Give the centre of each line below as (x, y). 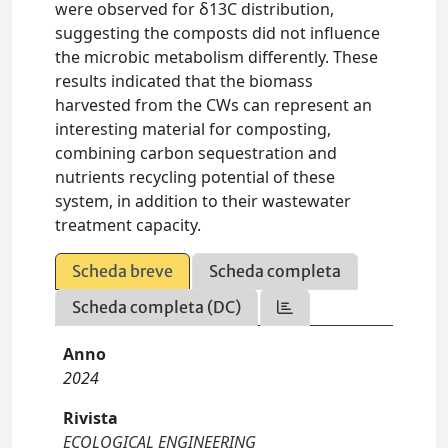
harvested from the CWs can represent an (214, 105)
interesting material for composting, (193, 129)
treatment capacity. (128, 225)
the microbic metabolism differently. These (217, 57)
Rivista (91, 418)
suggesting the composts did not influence (218, 33)
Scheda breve (123, 271)
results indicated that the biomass (184, 81)
